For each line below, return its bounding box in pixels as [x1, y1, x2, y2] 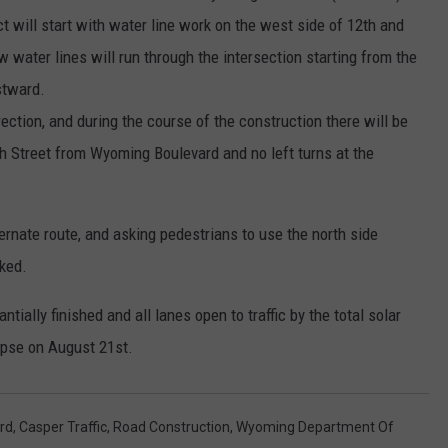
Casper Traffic [19, 419, 107, 436]
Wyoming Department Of [236, 419, 394, 436]
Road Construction [113, 419, 230, 436]
